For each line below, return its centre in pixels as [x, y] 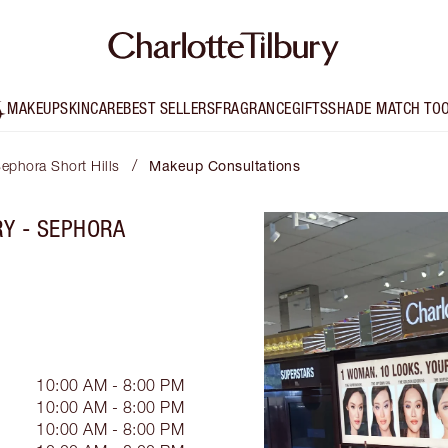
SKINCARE [92, 108]
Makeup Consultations [224, 166]
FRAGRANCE [253, 108]
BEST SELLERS [169, 108]
